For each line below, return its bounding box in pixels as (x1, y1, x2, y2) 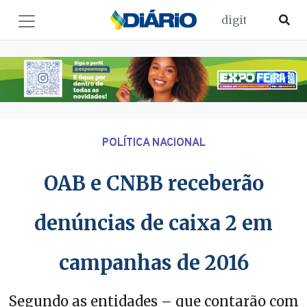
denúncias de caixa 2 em (34, 210, 273, 236)
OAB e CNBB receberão (43, 171, 264, 196)
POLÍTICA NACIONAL (101, 136, 206, 150)
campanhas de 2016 (58, 250, 249, 275)
